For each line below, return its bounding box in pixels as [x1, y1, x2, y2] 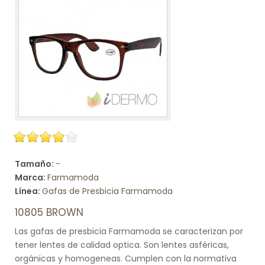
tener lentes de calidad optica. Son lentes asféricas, [15, 239, 229, 251]
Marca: [15, 172, 47, 183]
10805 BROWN [15, 205, 83, 219]
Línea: [15, 185, 42, 197]
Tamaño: [15, 158, 56, 170]
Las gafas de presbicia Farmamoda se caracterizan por [15, 225, 243, 237]
